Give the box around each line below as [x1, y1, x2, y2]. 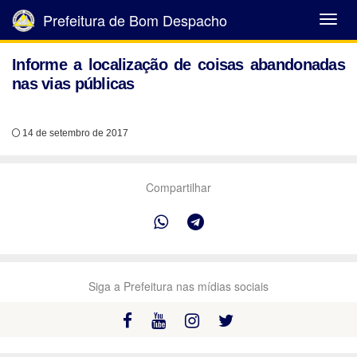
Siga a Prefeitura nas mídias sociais [88, 278, 269, 294]
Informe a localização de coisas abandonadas [12, 56, 345, 73]
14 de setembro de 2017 [20, 127, 128, 139]
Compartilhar [146, 179, 211, 195]
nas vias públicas [12, 75, 135, 92]
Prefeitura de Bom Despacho [39, 10, 227, 30]
